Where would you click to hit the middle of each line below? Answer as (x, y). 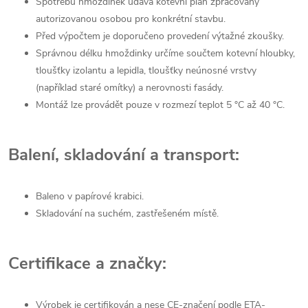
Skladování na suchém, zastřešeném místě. (127, 214)
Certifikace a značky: (87, 264)
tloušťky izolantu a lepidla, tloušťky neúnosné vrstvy (146, 71)
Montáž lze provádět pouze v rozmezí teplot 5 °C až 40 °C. (160, 105)
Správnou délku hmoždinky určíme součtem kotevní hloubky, (165, 54)
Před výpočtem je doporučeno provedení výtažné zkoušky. (160, 36)
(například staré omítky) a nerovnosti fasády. (130, 88)
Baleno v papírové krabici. (90, 197)
